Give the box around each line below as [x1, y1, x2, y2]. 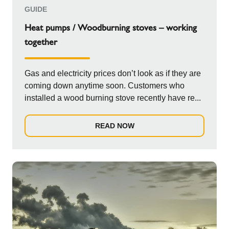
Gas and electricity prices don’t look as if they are [25, 69, 201, 78]
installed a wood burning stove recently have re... [25, 94, 201, 102]
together [25, 36, 57, 48]
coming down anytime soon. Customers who [25, 81, 185, 90]
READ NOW [95, 122, 134, 130]
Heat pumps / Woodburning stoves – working [25, 22, 197, 33]
